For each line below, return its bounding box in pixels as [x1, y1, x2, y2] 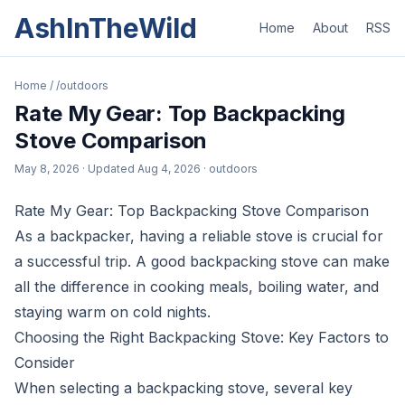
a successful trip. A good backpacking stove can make [14, 252, 390, 270]
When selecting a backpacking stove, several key [14, 379, 353, 397]
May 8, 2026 [14, 162, 80, 175]
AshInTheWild [14, 12, 197, 44]
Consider [14, 353, 75, 372]
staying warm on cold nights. [14, 303, 211, 321]
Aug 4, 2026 [137, 162, 201, 175]
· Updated [82, 162, 137, 175]
